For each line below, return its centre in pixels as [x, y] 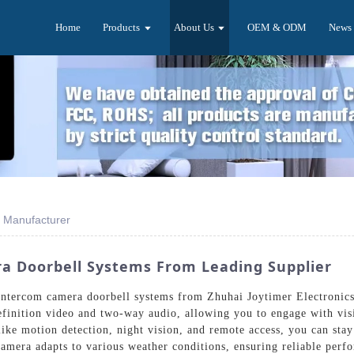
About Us [194, 27]
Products [122, 27]
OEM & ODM [277, 27]
